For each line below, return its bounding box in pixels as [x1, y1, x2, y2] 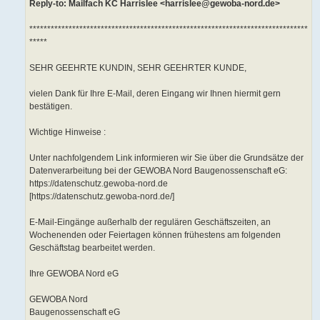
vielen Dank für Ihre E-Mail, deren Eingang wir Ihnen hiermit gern [29, 89, 281, 99]
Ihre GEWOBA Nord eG [29, 269, 119, 279]
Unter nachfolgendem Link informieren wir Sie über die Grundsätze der [29, 153, 304, 164]
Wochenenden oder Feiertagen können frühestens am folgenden [29, 230, 281, 241]
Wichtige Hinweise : [29, 127, 106, 138]
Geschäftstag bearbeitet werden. [29, 243, 155, 254]
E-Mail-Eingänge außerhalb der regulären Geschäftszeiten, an [29, 217, 271, 228]
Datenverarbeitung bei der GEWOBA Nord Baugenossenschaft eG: [29, 166, 287, 176]
